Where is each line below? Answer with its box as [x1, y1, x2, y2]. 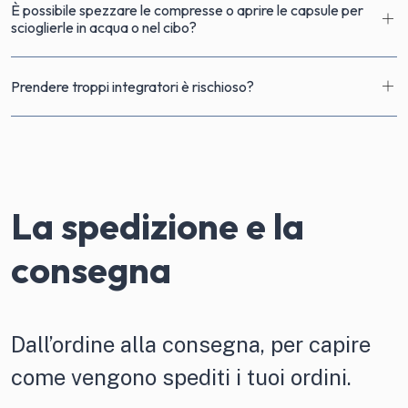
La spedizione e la [11, 203, 304, 249]
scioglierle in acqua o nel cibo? [11, 18, 197, 36]
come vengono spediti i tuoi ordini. [11, 364, 352, 390]
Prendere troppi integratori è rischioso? [11, 76, 254, 96]
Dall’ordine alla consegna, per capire [11, 331, 371, 357]
